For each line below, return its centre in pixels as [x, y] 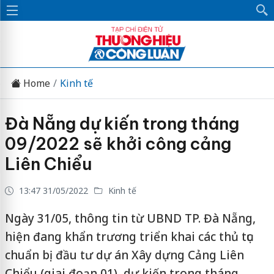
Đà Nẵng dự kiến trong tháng [122, 124]
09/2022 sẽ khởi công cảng [118, 144]
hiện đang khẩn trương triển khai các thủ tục [128, 237]
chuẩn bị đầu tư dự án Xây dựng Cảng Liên [124, 255]
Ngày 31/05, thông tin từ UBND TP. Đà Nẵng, [130, 218]
